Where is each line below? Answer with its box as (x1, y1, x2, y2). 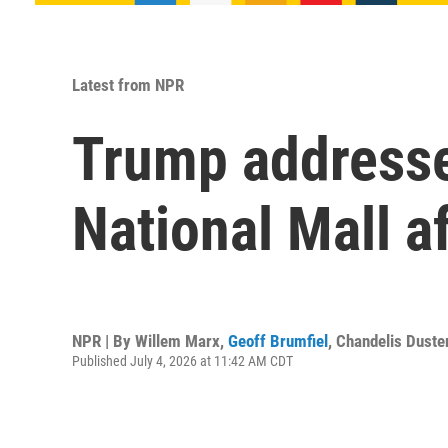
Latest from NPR (72, 75, 184, 95)
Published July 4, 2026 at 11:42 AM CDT (72, 352, 293, 369)
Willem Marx (135, 330, 220, 351)
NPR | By (72, 330, 135, 351)
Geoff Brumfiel (228, 330, 328, 351)
